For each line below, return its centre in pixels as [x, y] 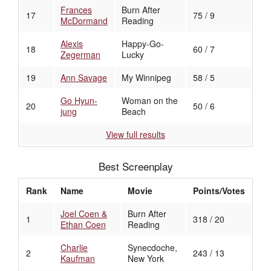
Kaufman [78, 259]
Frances [76, 10]
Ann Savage [84, 78]
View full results [135, 135]
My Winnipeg [146, 78]
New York [146, 259]
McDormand [84, 21]
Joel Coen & [84, 214]
